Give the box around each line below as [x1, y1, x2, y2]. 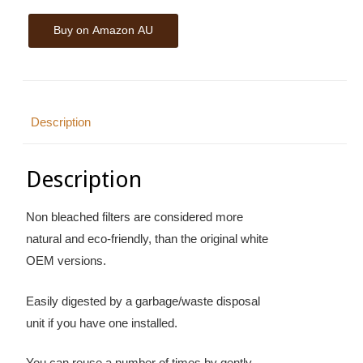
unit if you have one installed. [26, 315, 178, 330]
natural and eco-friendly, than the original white [26, 232, 269, 246]
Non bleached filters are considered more [26, 210, 244, 224]
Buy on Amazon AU [53, 23, 154, 36]
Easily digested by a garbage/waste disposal [26, 293, 261, 308]
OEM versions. [26, 254, 107, 268]
